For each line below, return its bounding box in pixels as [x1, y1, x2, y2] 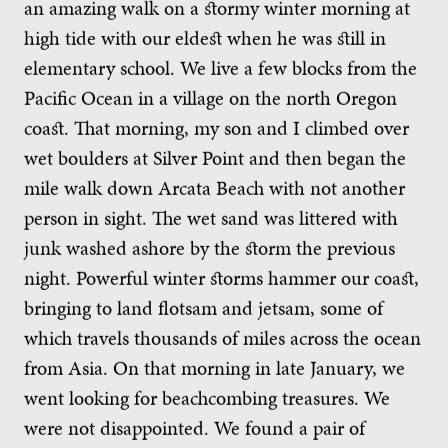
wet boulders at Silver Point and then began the [24, 144, 406, 173]
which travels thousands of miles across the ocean [24, 324, 421, 353]
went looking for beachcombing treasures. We [24, 384, 390, 413]
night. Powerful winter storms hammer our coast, [24, 264, 419, 293]
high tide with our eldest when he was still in [24, 24, 386, 53]
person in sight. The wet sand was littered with [24, 204, 398, 233]
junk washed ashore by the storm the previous [24, 234, 395, 263]
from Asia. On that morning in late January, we [24, 354, 405, 383]
